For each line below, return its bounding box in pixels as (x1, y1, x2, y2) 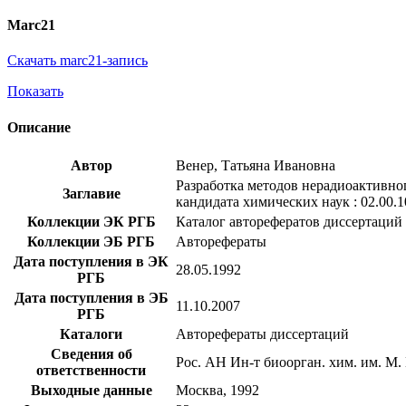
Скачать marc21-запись (7, 53, 148, 69)
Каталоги (60, 325, 122, 342)
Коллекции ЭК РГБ (26, 213, 156, 229)
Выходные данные (30, 382, 152, 398)
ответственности (36, 362, 146, 378)
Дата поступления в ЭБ (14, 289, 169, 305)
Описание (7, 119, 71, 135)
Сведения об (50, 345, 132, 362)
